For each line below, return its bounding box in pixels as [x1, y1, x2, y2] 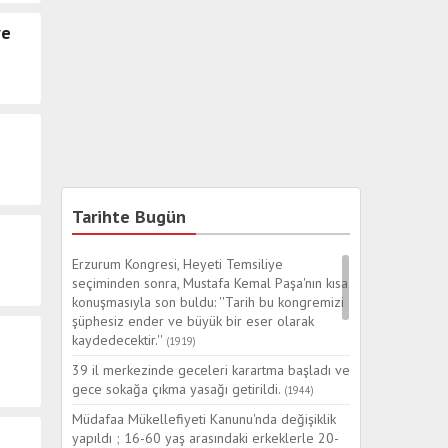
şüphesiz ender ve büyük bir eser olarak [72, 312, 314, 330]
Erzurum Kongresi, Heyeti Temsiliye [72, 255, 283, 273]
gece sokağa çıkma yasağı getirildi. [72, 380, 284, 398]
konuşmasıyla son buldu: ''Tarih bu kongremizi [72, 293, 344, 311]
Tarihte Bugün [72, 205, 186, 228]
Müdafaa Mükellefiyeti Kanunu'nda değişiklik [72, 410, 336, 428]
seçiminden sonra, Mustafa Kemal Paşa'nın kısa [72, 274, 348, 292]
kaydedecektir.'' [72, 331, 166, 349]
